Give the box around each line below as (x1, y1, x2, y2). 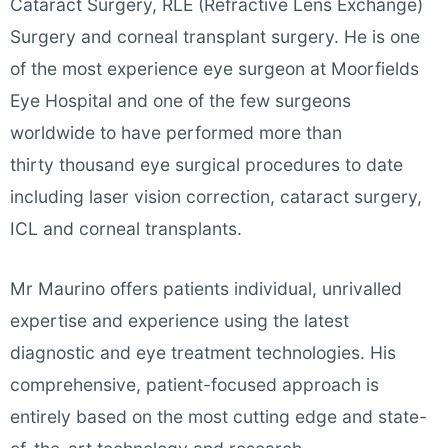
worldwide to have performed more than (10, 122, 342, 144)
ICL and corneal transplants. (10, 218, 247, 240)
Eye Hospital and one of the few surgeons (10, 90, 351, 112)
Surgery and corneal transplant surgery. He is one (10, 26, 420, 48)
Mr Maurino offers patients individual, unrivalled (10, 278, 402, 300)
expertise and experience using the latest (10, 310, 349, 332)
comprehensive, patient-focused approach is (10, 374, 379, 396)
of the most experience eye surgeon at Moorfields (10, 58, 419, 80)
